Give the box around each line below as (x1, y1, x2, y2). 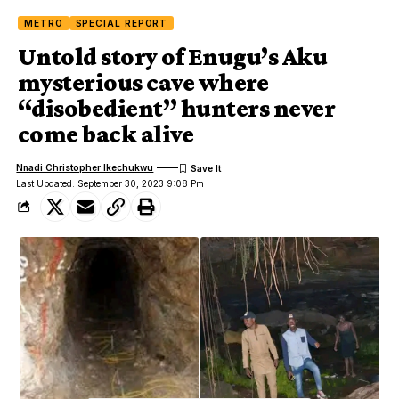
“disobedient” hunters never (18, 94, 335, 122)
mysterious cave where (18, 68, 269, 96)
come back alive (18, 119, 194, 148)
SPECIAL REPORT (75, 17, 168, 28)
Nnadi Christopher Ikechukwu (16, 162, 154, 174)
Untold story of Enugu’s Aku (18, 42, 327, 70)
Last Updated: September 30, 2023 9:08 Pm (16, 177, 205, 189)
